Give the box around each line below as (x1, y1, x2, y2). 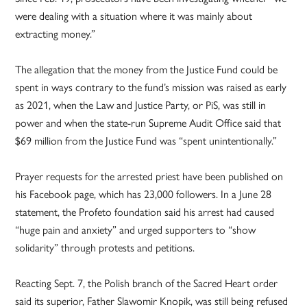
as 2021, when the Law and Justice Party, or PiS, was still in (15, 97, 267, 113)
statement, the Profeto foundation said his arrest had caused (15, 204, 275, 220)
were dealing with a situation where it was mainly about (15, 8, 253, 24)
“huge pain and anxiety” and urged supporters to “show (15, 221, 256, 238)
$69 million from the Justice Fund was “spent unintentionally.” (15, 132, 278, 149)
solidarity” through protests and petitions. (15, 239, 195, 256)
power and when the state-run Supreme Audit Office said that (15, 114, 282, 131)
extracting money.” (15, 25, 96, 42)
